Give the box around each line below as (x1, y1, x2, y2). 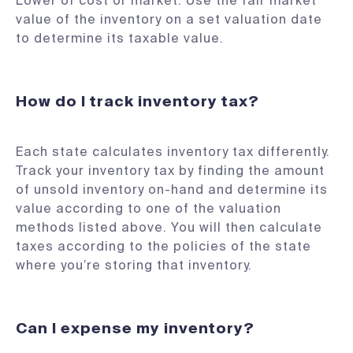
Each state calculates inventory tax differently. (16, 143, 330, 160)
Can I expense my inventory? (16, 319, 255, 338)
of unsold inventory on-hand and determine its (16, 181, 328, 198)
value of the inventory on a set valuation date (16, 11, 322, 28)
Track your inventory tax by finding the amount (16, 162, 325, 179)
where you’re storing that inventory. (16, 257, 252, 273)
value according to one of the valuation (16, 200, 281, 217)
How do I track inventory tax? (16, 92, 259, 111)
